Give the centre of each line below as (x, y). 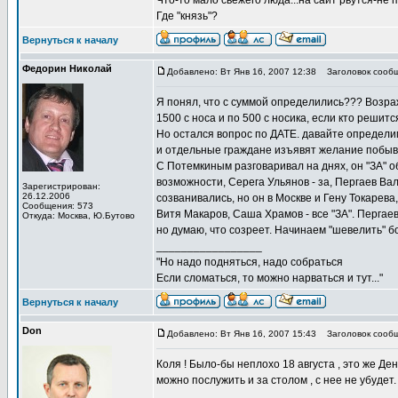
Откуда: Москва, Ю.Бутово (79, 215)
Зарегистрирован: (61, 186)
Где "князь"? (187, 16)
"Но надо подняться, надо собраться (250, 262)
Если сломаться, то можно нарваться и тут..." (270, 278)
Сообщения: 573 (58, 206)
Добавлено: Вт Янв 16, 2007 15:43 (242, 334)
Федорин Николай (67, 68)
